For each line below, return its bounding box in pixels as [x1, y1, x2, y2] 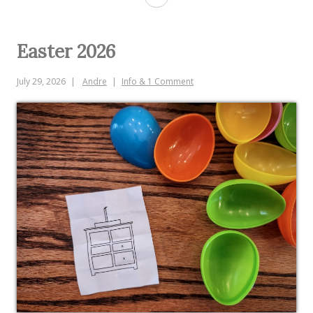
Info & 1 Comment [122, 75, 194, 88]
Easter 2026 [17, 39, 115, 63]
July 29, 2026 [17, 75, 66, 88]
